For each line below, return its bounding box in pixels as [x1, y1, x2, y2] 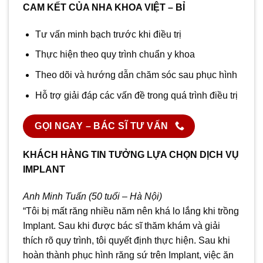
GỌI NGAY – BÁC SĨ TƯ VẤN [35, 121, 168, 131]
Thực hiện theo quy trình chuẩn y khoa [35, 49, 195, 60]
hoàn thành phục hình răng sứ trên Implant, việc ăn [23, 250, 234, 261]
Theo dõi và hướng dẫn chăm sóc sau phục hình [35, 69, 237, 80]
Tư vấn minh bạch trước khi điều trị [35, 29, 181, 39]
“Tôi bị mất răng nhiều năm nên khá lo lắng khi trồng [23, 206, 239, 217]
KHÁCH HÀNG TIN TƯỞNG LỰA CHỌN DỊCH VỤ [23, 150, 239, 160]
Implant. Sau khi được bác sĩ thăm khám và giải [23, 221, 220, 231]
